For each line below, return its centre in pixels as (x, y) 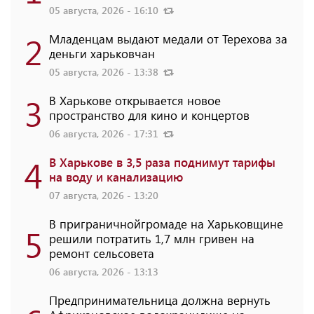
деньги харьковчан (102, 53)
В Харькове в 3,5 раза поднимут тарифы (162, 162)
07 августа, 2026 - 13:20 (104, 195)
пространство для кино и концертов (149, 115)
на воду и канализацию (116, 176)
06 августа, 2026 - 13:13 (104, 271)
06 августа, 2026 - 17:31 (105, 133)
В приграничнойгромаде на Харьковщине (166, 223)
